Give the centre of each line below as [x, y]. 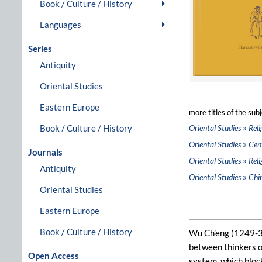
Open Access [54, 256]
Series [40, 49]
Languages [61, 25]
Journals [45, 152]
